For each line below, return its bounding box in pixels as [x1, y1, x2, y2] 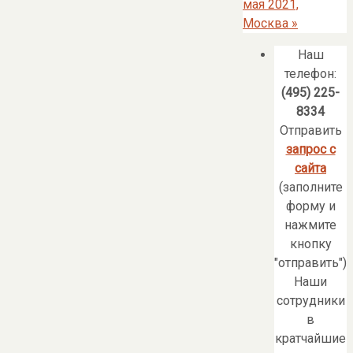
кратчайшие [275, 331, 346, 347]
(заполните [278, 180, 343, 195]
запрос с [285, 142, 336, 158]
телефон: [284, 66, 336, 82]
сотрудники [276, 293, 345, 309]
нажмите [284, 217, 336, 233]
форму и [285, 199, 336, 214]
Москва [243, 16, 292, 32]
